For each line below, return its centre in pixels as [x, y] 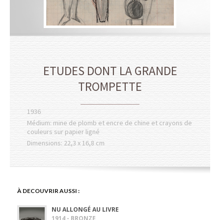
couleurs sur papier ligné [63, 132]
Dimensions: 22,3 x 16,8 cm [66, 143]
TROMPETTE [110, 86]
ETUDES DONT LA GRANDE [110, 71]
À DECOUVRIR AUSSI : [48, 191]
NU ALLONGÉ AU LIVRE [85, 209]
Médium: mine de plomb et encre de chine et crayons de [110, 123]
